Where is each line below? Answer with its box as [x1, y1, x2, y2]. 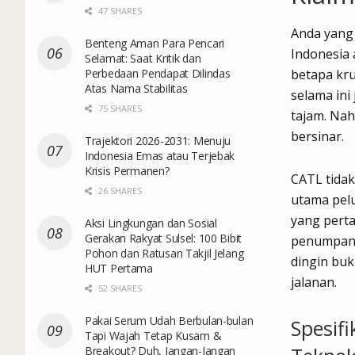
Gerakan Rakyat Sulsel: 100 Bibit [85, 230, 242, 246]
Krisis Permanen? [85, 162, 170, 178]
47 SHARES [96, 4, 142, 17]
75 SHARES [96, 101, 142, 114]
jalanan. [291, 273, 337, 292]
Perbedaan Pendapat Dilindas [85, 65, 231, 81]
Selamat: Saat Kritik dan [85, 50, 201, 66]
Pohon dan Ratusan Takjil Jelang [85, 245, 244, 261]
